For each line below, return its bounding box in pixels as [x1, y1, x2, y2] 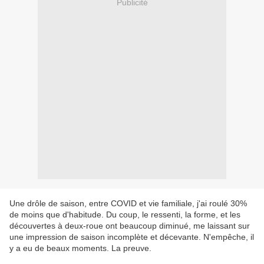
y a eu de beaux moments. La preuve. [9, 243, 151, 253]
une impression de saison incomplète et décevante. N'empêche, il [9, 232, 254, 242]
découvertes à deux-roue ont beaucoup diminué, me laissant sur [9, 221, 250, 231]
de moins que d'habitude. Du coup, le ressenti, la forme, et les [9, 210, 240, 220]
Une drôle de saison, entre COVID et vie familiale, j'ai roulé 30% [9, 199, 247, 209]
